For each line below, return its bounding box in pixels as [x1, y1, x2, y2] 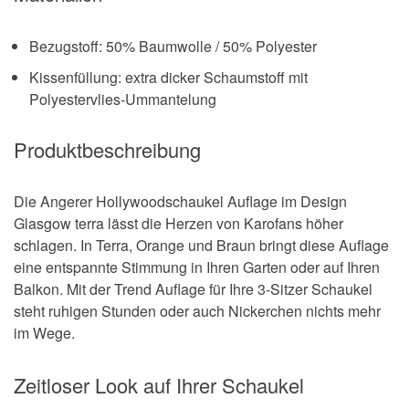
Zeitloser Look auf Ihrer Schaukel [14, 371, 304, 400]
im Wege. [14, 322, 75, 344]
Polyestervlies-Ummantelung [29, 88, 216, 110]
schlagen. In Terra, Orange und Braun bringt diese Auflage [14, 235, 389, 257]
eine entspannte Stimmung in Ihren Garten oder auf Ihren [14, 257, 380, 278]
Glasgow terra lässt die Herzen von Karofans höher [14, 213, 343, 235]
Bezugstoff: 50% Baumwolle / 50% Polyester [29, 35, 317, 57]
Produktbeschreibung [14, 135, 201, 164]
